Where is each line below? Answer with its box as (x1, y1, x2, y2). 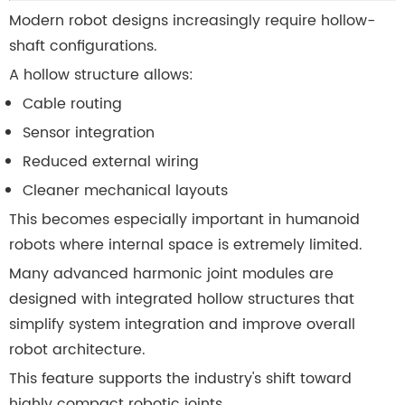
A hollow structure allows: (9, 63, 193, 88)
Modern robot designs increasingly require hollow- (9, 9, 375, 33)
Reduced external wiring (23, 150, 199, 174)
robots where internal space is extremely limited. (9, 233, 363, 258)
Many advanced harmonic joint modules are (9, 262, 334, 287)
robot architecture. (9, 338, 146, 363)
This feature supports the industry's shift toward (9, 366, 352, 391)
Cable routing (23, 92, 122, 117)
